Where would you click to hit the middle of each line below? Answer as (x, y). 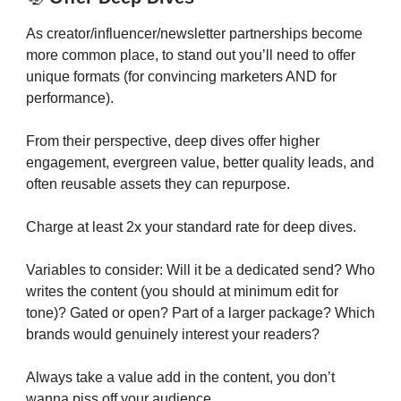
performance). (70, 98)
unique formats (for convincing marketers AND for (181, 76)
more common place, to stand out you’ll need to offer (191, 55)
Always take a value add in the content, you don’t (180, 377)
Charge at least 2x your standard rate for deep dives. (191, 226)
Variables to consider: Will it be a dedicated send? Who (200, 269)
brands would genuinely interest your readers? (173, 334)
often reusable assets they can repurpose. (158, 183)
